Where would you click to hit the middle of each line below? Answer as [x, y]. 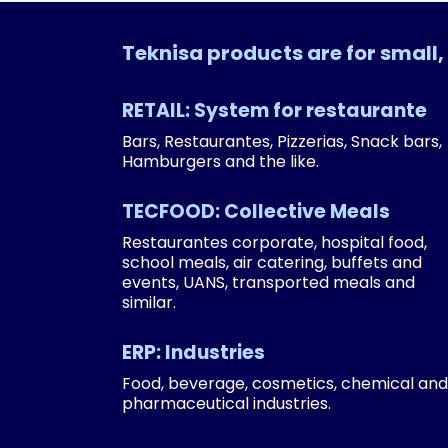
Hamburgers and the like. [220, 161]
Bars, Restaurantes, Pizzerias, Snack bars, [281, 141]
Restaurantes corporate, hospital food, [274, 242]
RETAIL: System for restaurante [274, 110]
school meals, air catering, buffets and [271, 262]
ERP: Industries [193, 352]
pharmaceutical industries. [226, 403]
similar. [148, 302]
